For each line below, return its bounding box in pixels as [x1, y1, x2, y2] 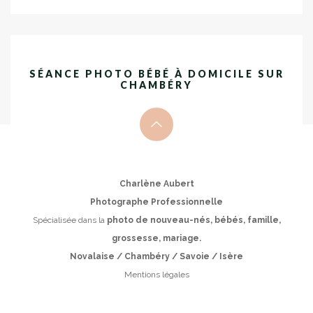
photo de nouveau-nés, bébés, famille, [106, 214, 281, 225]
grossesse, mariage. [112, 233, 201, 243]
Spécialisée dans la [32, 214, 107, 225]
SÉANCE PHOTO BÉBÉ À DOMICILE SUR [29, 67, 284, 80]
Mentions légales [124, 269, 189, 279]
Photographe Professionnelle [90, 196, 223, 207]
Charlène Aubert [119, 178, 194, 189]
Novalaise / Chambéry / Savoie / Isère [70, 251, 243, 261]
